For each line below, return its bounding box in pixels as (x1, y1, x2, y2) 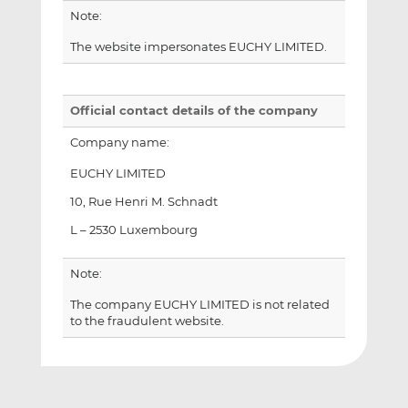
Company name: (69, 136, 169, 150)
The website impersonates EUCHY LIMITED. (69, 40, 327, 55)
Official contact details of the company (69, 104, 318, 118)
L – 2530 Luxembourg (69, 222, 198, 237)
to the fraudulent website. (69, 313, 224, 328)
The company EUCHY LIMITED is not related (69, 297, 330, 311)
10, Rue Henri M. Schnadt (69, 195, 218, 209)
